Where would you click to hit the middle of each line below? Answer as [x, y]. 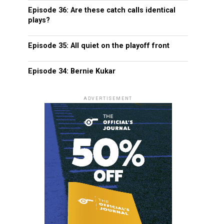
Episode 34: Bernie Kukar [72, 71]
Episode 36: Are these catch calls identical [102, 10]
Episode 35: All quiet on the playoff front [99, 46]
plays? [39, 20]
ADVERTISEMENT [108, 98]
